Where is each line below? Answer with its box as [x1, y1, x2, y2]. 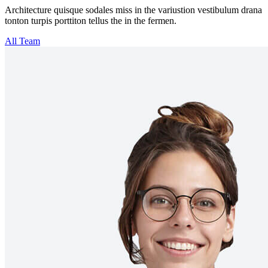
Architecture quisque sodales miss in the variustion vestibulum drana [5, 4, 262, 15]
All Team [5, 35, 40, 46]
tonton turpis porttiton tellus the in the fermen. [5, 15, 176, 26]
